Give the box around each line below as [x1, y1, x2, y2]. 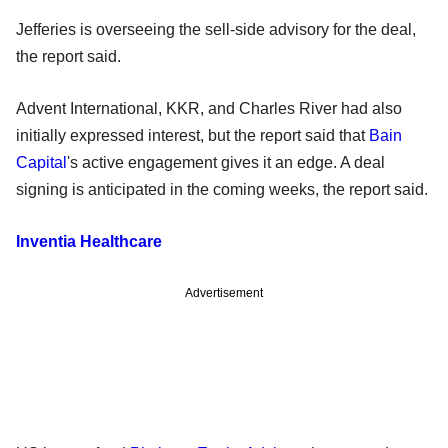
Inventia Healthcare [16, 232, 162, 250]
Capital [16, 153, 67, 171]
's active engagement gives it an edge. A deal [67, 153, 385, 171]
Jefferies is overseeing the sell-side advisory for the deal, [16, 20, 416, 38]
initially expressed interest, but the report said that [16, 126, 369, 144]
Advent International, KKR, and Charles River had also [16, 99, 402, 117]
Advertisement [185, 285, 263, 300]
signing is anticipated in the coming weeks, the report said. [16, 180, 428, 198]
